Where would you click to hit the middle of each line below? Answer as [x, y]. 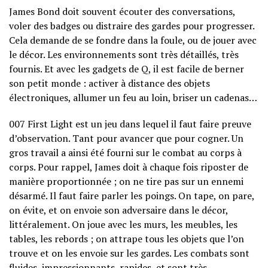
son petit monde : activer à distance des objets [109, 83]
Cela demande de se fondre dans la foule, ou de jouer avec [133, 40]
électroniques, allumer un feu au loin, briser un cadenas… [133, 97]
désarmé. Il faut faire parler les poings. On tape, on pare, [132, 195]
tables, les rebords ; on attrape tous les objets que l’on [127, 238]
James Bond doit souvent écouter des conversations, [122, 11]
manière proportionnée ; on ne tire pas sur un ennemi [126, 181]
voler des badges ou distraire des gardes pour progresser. [132, 25]
